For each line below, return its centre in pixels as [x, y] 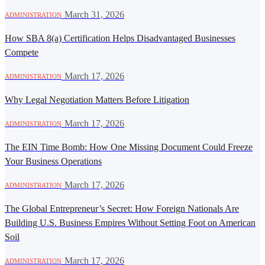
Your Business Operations [53, 161]
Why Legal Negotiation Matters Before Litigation [97, 100]
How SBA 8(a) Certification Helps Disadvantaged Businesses [120, 38]
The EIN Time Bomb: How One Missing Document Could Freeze [129, 147]
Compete [22, 53]
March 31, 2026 [94, 15]
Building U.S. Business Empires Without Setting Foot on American [130, 223]
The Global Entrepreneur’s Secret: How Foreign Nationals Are [122, 209]
